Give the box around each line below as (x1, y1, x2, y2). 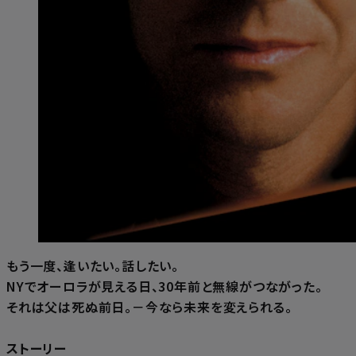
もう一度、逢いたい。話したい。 (6, 255, 179, 275)
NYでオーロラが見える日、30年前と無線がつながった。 (6, 276, 323, 296)
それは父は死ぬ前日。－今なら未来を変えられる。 (6, 296, 292, 316)
